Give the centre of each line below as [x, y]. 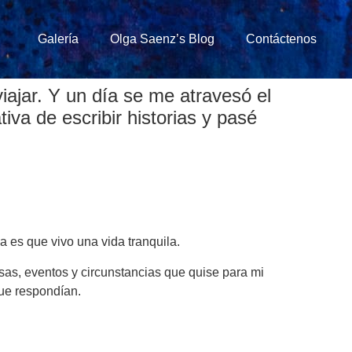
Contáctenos [281, 39]
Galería [58, 39]
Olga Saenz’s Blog [162, 39]
